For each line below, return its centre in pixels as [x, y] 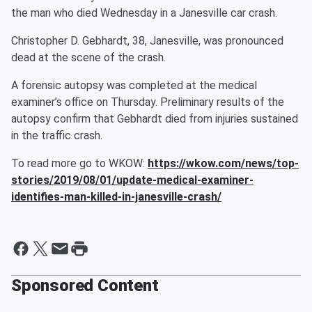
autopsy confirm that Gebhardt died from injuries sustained [155, 119]
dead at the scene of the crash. [88, 57]
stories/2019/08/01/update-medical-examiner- [132, 180]
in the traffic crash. [57, 135]
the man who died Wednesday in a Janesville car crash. [144, 13]
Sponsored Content [85, 286]
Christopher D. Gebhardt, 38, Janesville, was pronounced [147, 41]
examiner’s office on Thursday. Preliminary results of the [148, 102]
